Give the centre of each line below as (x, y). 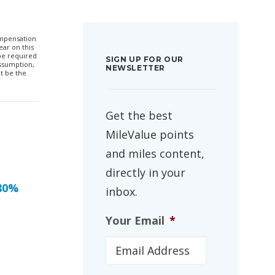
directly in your (145, 172)
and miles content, (155, 153)
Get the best (139, 115)
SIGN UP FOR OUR (145, 59)
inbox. (122, 192)
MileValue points (150, 134)
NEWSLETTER (135, 68)
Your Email (135, 220)
